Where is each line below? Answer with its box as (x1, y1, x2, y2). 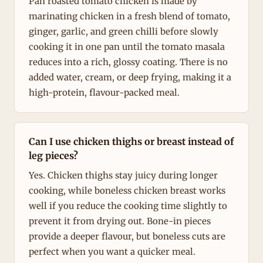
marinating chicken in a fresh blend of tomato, (29, 10, 230, 22)
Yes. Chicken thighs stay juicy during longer (29, 170, 218, 181)
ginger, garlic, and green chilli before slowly (29, 25, 218, 37)
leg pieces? (29, 149, 78, 161)
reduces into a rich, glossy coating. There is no (29, 56, 228, 68)
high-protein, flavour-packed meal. (29, 86, 180, 98)
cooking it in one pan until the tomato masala (29, 41, 225, 52)
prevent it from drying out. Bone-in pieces (29, 215, 211, 227)
